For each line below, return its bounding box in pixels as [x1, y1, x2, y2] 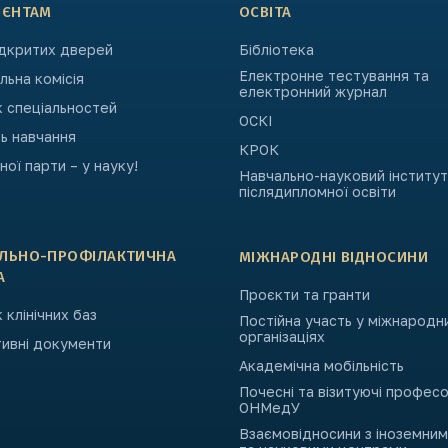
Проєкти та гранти [239, 286, 370, 304]
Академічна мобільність [239, 357, 404, 375]
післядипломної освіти [239, 183, 396, 201]
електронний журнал [239, 83, 387, 101]
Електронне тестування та [239, 67, 429, 85]
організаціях [239, 328, 325, 346]
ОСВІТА [239, 3, 292, 22]
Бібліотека [239, 41, 314, 59]
